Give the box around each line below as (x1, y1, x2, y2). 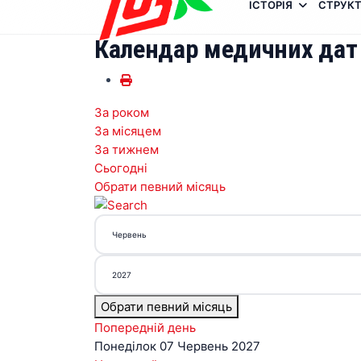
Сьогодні (94, 160, 147, 176)
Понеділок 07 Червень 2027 (94, 338, 260, 354)
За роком (94, 105, 149, 120)
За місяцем (94, 123, 161, 139)
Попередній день (94, 320, 196, 335)
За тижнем (94, 142, 159, 157)
